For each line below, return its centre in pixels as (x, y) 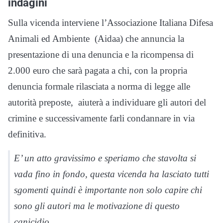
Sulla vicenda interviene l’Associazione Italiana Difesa (111, 23)
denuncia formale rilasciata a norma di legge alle (99, 87)
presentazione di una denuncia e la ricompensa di (101, 55)
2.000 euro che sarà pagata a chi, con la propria (98, 71)
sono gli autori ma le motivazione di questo (97, 206)
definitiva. (27, 134)
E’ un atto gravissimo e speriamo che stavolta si (105, 158)
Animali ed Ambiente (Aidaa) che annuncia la (96, 39)
